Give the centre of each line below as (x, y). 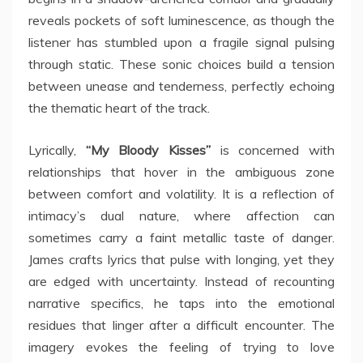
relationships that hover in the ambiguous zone (181, 172)
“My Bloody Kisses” (148, 150)
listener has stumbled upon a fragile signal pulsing (181, 43)
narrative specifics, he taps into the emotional (181, 303)
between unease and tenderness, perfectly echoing (181, 86)
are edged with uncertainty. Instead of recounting (181, 282)
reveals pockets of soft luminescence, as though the (181, 21)
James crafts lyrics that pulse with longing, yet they (181, 260)
